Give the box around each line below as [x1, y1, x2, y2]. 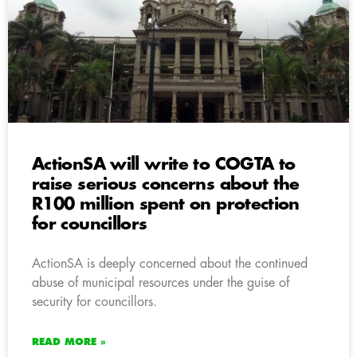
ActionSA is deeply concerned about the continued [32, 257, 308, 270]
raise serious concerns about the [32, 175, 300, 193]
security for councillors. [32, 295, 157, 308]
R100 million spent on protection [32, 195, 300, 213]
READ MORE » [32, 336, 106, 347]
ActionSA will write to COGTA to [32, 155, 296, 173]
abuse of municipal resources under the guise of [32, 276, 289, 289]
